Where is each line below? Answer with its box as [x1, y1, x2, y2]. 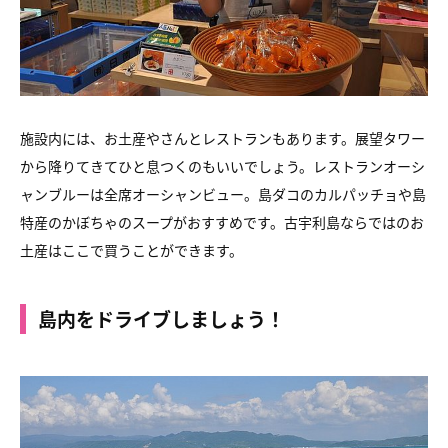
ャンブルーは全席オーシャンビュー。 [20, 183, 258, 204]
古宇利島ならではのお [284, 211, 424, 232]
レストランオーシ [313, 155, 425, 176]
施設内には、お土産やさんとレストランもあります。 [20, 127, 355, 148]
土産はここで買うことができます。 [20, 239, 243, 260]
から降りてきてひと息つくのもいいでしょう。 [20, 155, 313, 176]
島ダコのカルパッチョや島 [258, 183, 426, 204]
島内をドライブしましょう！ [38, 304, 285, 332]
